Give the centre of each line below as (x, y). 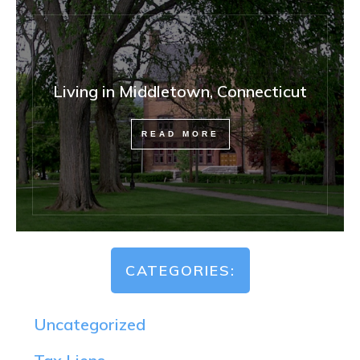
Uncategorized (90, 324)
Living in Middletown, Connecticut (180, 91)
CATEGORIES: (180, 270)
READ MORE (180, 133)
